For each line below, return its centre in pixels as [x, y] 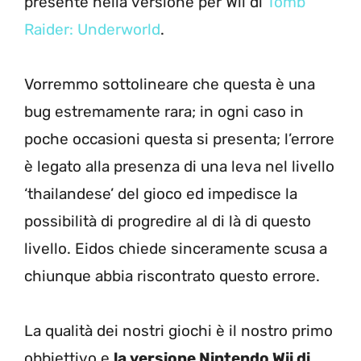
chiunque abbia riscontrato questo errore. [172, 276]
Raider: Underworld [92, 29]
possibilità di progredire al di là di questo [168, 221]
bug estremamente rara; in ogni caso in [164, 111]
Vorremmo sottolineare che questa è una [170, 84]
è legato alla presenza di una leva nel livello [179, 166]
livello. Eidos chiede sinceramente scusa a [176, 248]
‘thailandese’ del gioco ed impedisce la [161, 193]
